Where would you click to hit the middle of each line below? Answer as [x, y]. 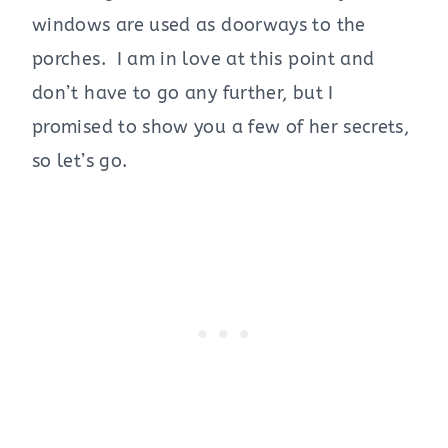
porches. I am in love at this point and [203, 58]
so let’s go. [80, 160]
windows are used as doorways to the [199, 24]
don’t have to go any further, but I [183, 92]
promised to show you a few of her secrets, [221, 126]
